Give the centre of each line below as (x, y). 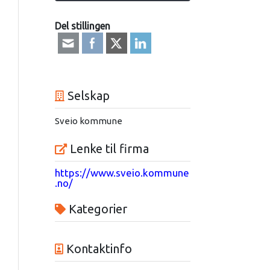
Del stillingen (82, 26)
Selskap (87, 96)
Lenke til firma (108, 149)
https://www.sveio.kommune (122, 173)
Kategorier (96, 209)
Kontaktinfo (97, 249)
